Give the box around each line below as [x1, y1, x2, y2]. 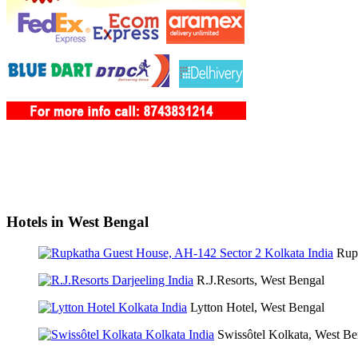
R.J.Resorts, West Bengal [197, 272, 324, 287]
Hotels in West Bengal [6, 213, 149, 230]
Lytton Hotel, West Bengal [190, 300, 324, 314]
